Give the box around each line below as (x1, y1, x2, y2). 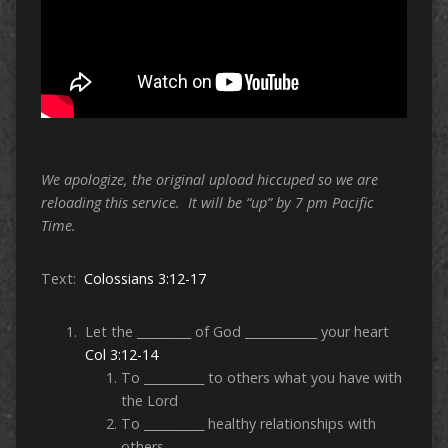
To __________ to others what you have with (120, 368, 402, 388)
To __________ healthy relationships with (120, 414, 376, 434)
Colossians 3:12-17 (83, 269, 206, 289)
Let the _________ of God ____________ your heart (80, 322, 401, 342)
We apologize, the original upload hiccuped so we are (40, 170, 378, 190)
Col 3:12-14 (84, 345, 158, 365)
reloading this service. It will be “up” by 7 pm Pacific (40, 193, 374, 213)
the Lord (120, 391, 178, 411)
